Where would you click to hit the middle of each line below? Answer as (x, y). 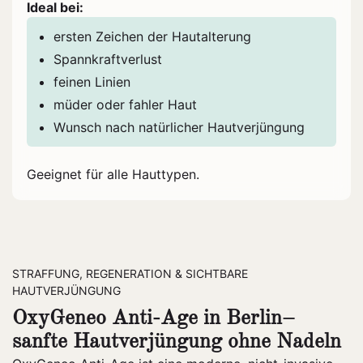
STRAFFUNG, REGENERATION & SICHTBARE (130, 274)
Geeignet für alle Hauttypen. (113, 175)
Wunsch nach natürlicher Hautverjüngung (179, 128)
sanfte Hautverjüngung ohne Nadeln (177, 342)
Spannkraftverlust (108, 60)
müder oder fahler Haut (125, 105)
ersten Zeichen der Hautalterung (152, 37)
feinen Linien (92, 82)
